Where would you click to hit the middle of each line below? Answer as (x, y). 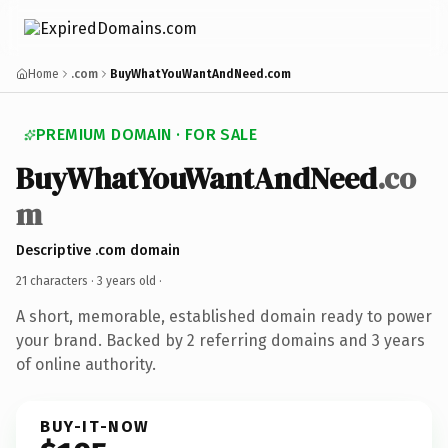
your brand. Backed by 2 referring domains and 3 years (220, 340)
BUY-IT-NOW (95, 426)
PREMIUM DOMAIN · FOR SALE (146, 134)
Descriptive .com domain (98, 250)
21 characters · (56, 280)
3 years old (126, 280)
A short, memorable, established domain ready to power (224, 316)
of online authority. (86, 364)
